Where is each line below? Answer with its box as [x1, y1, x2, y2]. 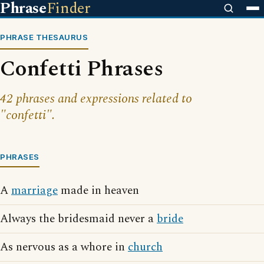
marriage [11, 182, 58, 199]
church [128, 239, 163, 256]
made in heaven [58, 182, 139, 199]
